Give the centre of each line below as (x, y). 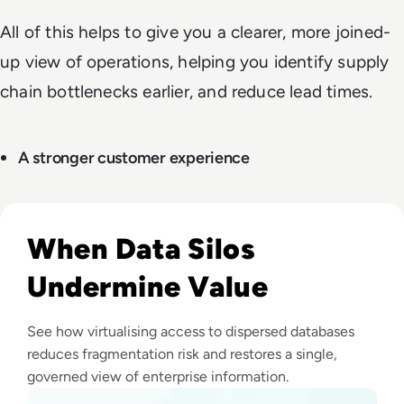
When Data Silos (142, 248)
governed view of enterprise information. (158, 376)
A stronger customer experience (136, 157)
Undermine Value (148, 286)
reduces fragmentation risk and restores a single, (182, 353)
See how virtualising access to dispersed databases (191, 331)
